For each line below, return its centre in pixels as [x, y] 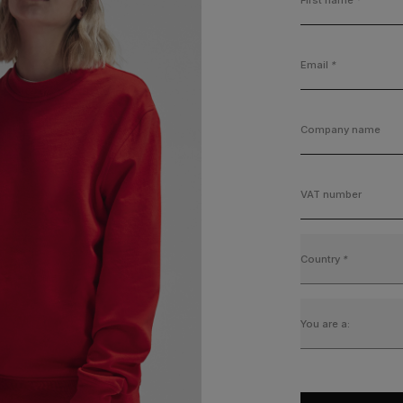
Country [322, 259]
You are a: [326, 323]
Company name [341, 129]
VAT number [331, 194]
